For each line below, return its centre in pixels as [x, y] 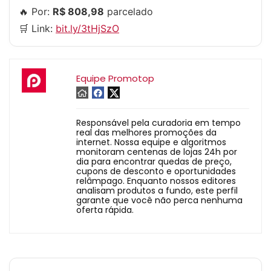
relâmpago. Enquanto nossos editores [156, 181]
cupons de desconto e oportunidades [156, 171]
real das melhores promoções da [146, 132]
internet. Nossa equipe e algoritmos [151, 142]
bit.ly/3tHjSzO [87, 28]
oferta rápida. [105, 210]
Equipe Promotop [115, 78]
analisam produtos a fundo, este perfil [157, 191]
